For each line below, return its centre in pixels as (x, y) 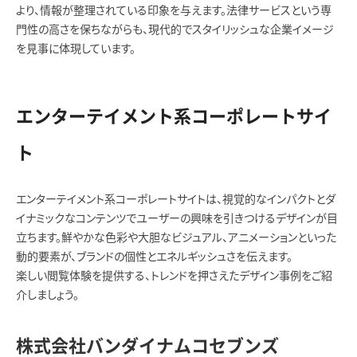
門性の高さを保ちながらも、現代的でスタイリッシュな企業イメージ (175, 30)
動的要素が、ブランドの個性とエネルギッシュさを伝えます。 (154, 257)
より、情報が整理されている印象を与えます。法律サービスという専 (174, 11)
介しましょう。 (47, 295)
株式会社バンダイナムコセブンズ (147, 346)
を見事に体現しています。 (76, 49)
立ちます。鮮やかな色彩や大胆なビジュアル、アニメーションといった (176, 238)
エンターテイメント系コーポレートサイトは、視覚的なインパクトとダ (176, 200)
